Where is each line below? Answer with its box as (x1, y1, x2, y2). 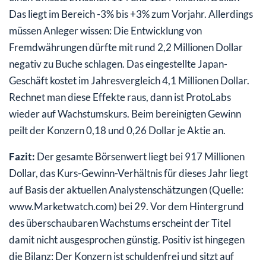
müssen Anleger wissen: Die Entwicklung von (9, 24, 202, 37)
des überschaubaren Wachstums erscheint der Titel (9, 216, 231, 229)
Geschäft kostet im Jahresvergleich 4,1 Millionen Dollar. (9, 74, 249, 87)
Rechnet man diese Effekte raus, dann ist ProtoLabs (9, 90, 231, 103)
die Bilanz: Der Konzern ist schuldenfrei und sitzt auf (9, 249, 234, 262)
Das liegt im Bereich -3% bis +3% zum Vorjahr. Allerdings (9, 7, 253, 20)
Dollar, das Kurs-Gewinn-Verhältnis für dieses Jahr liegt (9, 166, 248, 179)
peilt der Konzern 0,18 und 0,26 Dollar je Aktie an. (9, 123, 226, 137)
